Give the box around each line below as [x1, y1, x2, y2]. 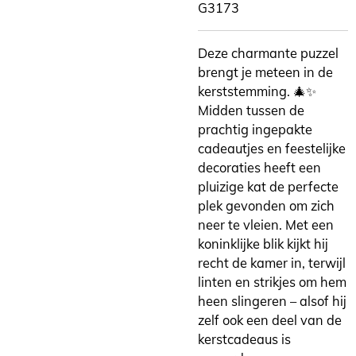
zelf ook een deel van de [198, 312, 342, 329]
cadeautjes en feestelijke [198, 141, 346, 157]
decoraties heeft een [198, 160, 321, 176]
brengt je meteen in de [198, 64, 333, 81]
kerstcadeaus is [198, 331, 291, 348]
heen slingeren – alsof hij [198, 293, 346, 310]
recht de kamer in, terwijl [198, 255, 346, 272]
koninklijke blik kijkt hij [198, 236, 328, 253]
